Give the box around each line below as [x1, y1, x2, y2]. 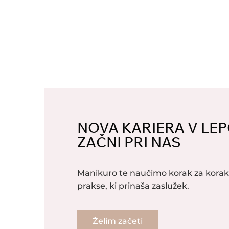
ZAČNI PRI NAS [77, 132, 181, 151]
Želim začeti [93, 216, 143, 226]
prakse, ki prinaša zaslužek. [77, 180, 189, 191]
